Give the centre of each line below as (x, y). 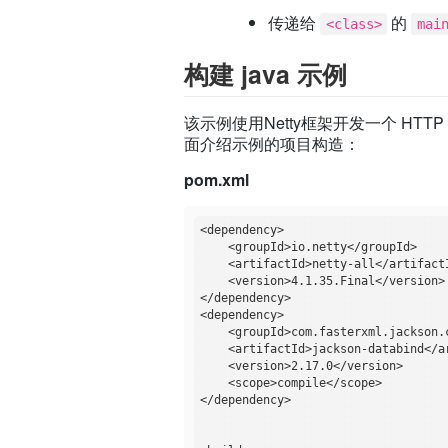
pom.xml (217, 180)
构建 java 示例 (266, 74)
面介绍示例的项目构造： (272, 144)
